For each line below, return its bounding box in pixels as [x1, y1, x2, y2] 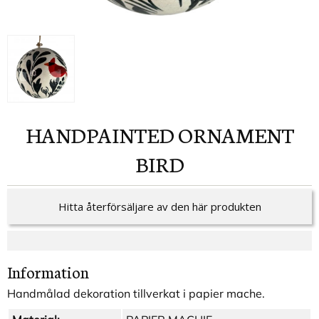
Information [7, 261, 89, 283]
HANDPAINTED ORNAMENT [25, 119, 41, 149]
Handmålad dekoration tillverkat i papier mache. [7, 286, 265, 301]
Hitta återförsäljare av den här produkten [58, 199, 261, 214]
